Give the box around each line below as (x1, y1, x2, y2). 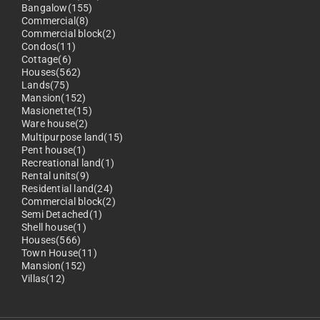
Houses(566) (21, 234, 81, 246)
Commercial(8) (21, 15, 89, 27)
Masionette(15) (21, 105, 92, 117)
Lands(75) (21, 79, 69, 91)
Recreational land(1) (21, 157, 114, 169)
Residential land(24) (21, 183, 113, 195)
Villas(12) (21, 273, 65, 285)
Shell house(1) (21, 221, 86, 234)
